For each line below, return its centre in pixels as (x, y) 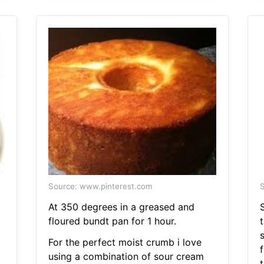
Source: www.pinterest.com (100, 187)
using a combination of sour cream (126, 257)
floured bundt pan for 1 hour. (112, 221)
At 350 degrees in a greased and (121, 207)
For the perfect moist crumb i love (125, 242)
